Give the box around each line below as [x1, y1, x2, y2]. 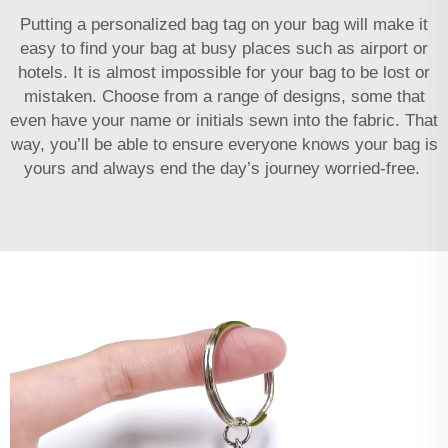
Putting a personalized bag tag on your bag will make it [20, 14, 428, 34]
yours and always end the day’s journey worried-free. [23, 158, 425, 178]
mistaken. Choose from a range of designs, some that [23, 86, 425, 106]
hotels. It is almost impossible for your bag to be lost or [18, 62, 430, 82]
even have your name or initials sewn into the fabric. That [10, 110, 438, 130]
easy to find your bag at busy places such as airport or [20, 38, 428, 58]
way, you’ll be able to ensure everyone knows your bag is [10, 134, 438, 154]
